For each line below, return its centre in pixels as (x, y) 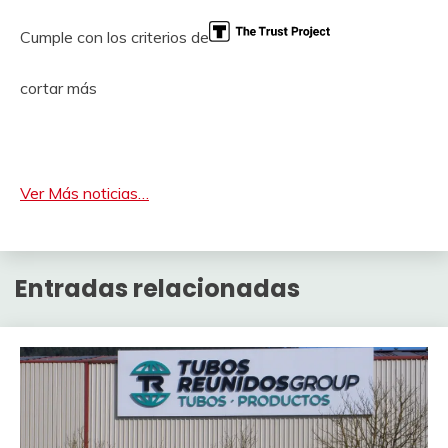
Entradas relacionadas (157, 288)
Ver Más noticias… (84, 193)
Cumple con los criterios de (114, 37)
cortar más (58, 88)
